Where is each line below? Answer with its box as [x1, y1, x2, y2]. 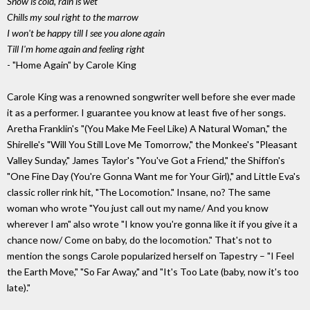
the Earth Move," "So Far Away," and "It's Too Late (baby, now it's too [7, 266, 299, 278]
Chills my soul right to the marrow [7, 11, 138, 24]
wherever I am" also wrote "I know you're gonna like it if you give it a [7, 218, 298, 230]
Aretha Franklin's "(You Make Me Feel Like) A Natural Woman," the [7, 122, 287, 135]
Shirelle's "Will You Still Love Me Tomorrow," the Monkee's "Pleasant [7, 138, 298, 151]
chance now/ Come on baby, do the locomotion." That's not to [7, 234, 272, 246]
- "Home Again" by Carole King [7, 59, 136, 71]
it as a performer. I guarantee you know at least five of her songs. [7, 107, 286, 119]
